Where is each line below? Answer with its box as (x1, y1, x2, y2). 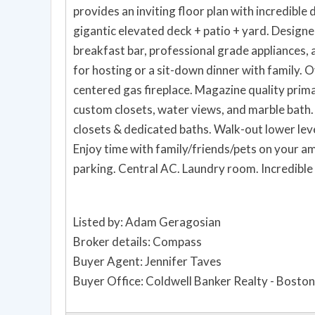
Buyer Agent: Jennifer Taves (73, 254, 221, 269)
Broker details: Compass (73, 234, 202, 250)
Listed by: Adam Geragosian (73, 214, 221, 230)
